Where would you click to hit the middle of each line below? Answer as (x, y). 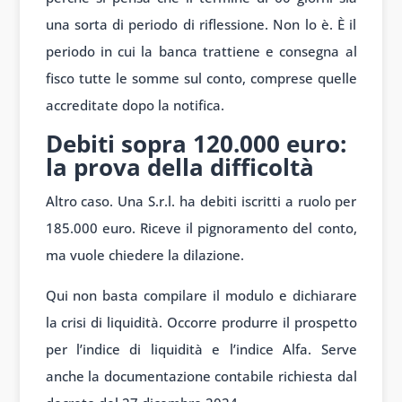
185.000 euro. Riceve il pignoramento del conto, (201, 228)
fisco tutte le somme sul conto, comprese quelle (201, 79)
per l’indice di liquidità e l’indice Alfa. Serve (201, 350)
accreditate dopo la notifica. (135, 105)
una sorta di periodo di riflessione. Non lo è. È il (201, 25)
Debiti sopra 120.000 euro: (196, 144)
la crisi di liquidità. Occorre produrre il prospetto (201, 323)
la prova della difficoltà (179, 167)
